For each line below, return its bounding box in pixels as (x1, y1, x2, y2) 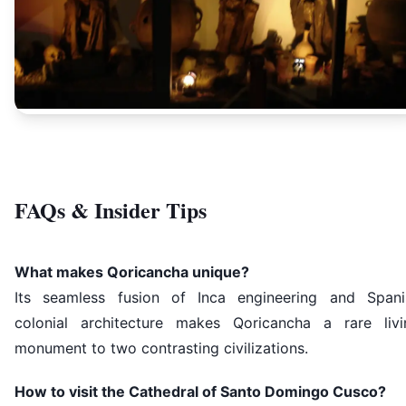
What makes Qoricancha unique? (14, 263, 249, 282)
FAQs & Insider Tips (14, 194, 207, 227)
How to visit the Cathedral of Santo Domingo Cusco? (14, 382, 386, 401)
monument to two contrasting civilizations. (14, 339, 308, 358)
